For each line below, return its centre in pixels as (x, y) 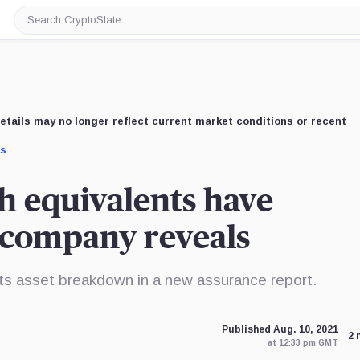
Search (46, 25)
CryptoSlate (61, 38)
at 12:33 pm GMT (303, 343)
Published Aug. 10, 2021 (280, 329)
